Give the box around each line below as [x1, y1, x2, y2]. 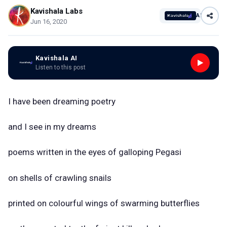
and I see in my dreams [8, 121, 98, 132]
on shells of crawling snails [8, 172, 111, 183]
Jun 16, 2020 [30, 17, 67, 25]
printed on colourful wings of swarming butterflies [8, 198, 200, 209]
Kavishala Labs [30, 6, 83, 16]
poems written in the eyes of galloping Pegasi [8, 147, 181, 158]
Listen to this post [35, 64, 86, 71]
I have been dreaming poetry [8, 96, 116, 106]
